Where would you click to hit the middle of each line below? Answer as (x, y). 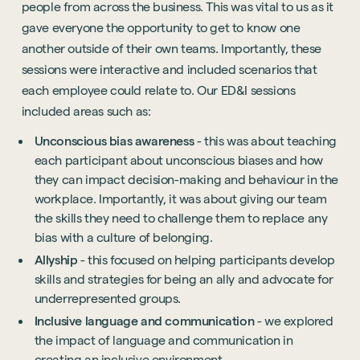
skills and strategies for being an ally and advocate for (184, 279)
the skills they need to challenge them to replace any (181, 218)
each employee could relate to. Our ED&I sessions (158, 90)
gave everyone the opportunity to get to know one (161, 27)
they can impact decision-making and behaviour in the (186, 179)
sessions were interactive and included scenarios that (169, 69)
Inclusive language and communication (144, 321)
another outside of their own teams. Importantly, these (172, 48)
